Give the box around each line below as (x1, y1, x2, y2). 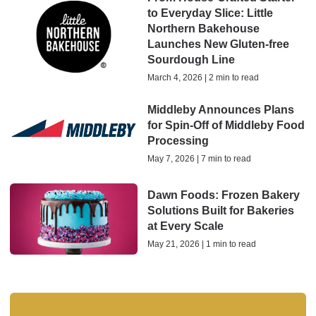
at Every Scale (147, 220, 224, 233)
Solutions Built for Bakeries (147, 205, 294, 217)
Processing (147, 134, 209, 147)
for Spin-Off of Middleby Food (147, 119, 305, 131)
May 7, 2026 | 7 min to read (147, 153, 251, 164)
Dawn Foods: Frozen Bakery (147, 189, 300, 202)
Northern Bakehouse (147, 23, 260, 35)
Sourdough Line (147, 54, 235, 66)
